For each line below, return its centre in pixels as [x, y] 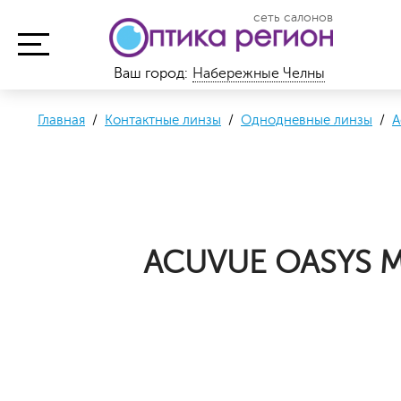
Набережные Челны [259, 73]
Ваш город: [151, 73]
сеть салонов [293, 17]
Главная [61, 120]
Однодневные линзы [307, 120]
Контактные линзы [163, 120]
